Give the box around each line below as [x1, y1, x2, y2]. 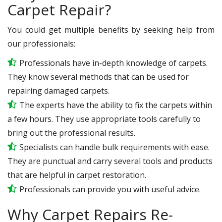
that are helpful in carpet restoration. [7, 169, 146, 180]
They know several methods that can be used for [7, 71, 189, 82]
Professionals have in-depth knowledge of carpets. [19, 57, 208, 68]
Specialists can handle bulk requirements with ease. [19, 141, 210, 153]
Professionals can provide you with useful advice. [19, 183, 201, 195]
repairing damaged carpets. [7, 85, 110, 96]
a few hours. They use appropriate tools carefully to [7, 113, 201, 124]
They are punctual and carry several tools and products [7, 155, 213, 166]
